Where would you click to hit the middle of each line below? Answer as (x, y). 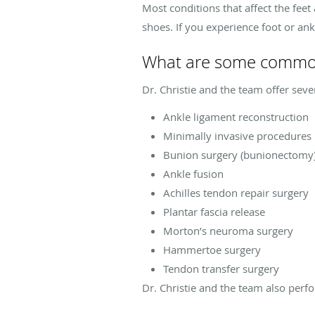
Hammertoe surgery (212, 249)
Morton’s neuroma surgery (228, 230)
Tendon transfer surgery (221, 268)
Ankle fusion (193, 173)
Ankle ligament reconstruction (236, 116)
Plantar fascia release (214, 211)
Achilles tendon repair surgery (236, 192)
